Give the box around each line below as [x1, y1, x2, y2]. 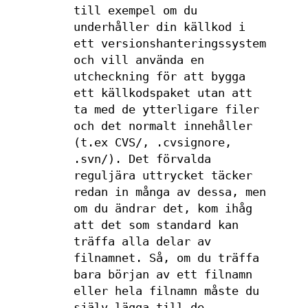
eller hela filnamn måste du [73, 285, 259, 298]
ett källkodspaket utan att [73, 87, 252, 100]
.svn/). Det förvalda [73, 153, 211, 166]
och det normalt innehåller [73, 120, 252, 133]
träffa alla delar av [73, 235, 211, 248]
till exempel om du [73, 4, 197, 17]
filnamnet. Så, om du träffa [73, 252, 259, 265]
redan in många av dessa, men [73, 186, 266, 199]
